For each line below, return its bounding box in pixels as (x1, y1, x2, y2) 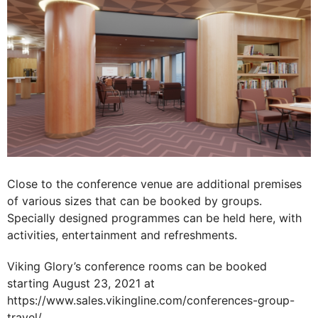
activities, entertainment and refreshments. (7, 228, 237, 243)
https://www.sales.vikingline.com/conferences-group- (7, 293, 295, 308)
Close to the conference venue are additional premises (7, 177, 302, 192)
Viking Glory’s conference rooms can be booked (7, 259, 267, 274)
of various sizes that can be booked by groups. (7, 194, 262, 209)
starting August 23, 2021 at (7, 276, 155, 291)
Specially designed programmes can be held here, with (7, 211, 302, 226)
